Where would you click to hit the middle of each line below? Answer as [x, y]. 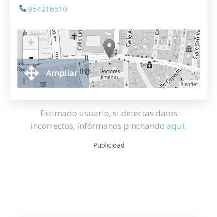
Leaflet [190, 84]
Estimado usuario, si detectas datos [108, 113]
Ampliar [62, 73]
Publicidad [108, 145]
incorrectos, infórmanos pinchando [99, 126]
